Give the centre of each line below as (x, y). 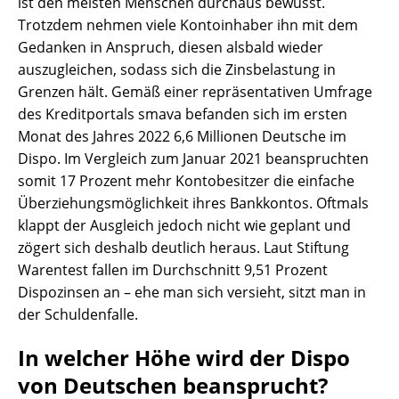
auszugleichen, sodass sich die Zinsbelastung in (177, 70)
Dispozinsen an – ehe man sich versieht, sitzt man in (192, 293)
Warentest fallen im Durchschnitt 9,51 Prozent (173, 270)
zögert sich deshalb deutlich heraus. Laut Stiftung (183, 248)
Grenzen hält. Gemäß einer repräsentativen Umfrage (195, 92)
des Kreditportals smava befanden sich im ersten (183, 114)
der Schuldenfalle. (78, 315)
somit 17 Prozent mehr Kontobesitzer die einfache (186, 181)
